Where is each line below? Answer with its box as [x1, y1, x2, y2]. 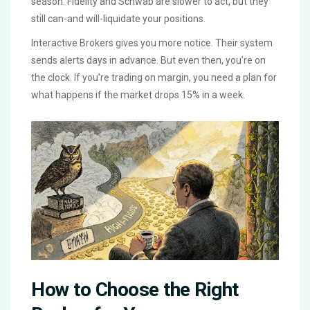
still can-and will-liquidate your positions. [31, 12, 206, 24]
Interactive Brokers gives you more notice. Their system [31, 37, 273, 48]
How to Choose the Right [31, 277, 239, 301]
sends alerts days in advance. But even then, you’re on [31, 54, 266, 66]
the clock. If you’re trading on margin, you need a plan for [31, 71, 277, 83]
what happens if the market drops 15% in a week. [31, 89, 245, 100]
